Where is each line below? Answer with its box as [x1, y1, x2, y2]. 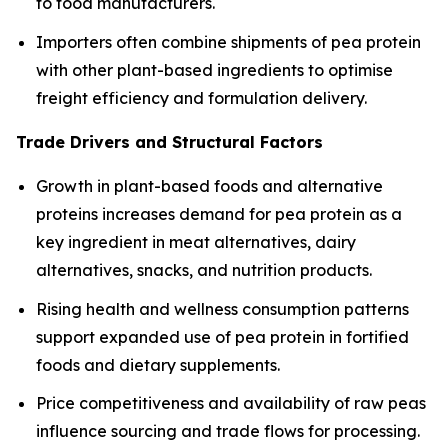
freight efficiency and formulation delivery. [36, 88, 367, 109]
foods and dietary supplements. [36, 354, 280, 375]
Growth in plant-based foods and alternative [36, 176, 383, 197]
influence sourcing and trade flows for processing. [36, 421, 420, 442]
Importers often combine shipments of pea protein [36, 32, 421, 53]
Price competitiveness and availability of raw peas [36, 393, 426, 414]
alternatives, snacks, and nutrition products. [36, 260, 372, 281]
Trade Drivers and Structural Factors [16, 132, 323, 153]
